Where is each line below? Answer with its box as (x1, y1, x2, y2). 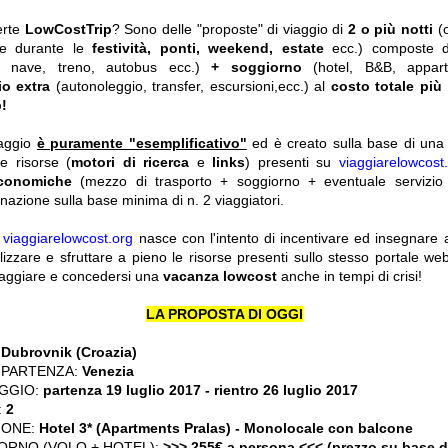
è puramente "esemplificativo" (36, 135, 247, 152)
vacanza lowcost (163, 268, 281, 285)
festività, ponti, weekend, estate (92, 40, 324, 57)
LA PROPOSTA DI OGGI (145, 306, 303, 323)
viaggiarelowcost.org (3, 230, 134, 247)
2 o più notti (348, 21, 438, 38)
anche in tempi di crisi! (281, 268, 422, 285)
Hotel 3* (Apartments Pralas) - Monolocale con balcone (39, 420, 413, 437)
